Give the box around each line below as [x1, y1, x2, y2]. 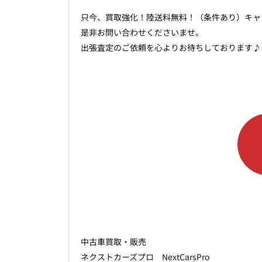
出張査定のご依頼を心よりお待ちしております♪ [81, 42, 261, 54]
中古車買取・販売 [81, 236, 146, 248]
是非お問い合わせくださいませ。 [81, 26, 204, 39]
